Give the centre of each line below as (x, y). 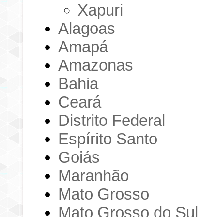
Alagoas (87, 28)
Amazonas (96, 65)
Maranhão (94, 175)
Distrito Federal (112, 120)
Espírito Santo (108, 139)
